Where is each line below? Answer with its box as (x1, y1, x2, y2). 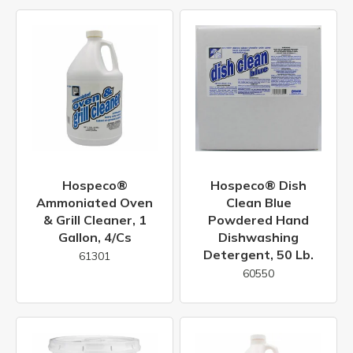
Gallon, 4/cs (58, 229, 132, 245)
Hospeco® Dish (210, 176, 307, 193)
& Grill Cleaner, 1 (43, 211, 147, 228)
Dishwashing (218, 229, 299, 245)
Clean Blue (225, 194, 292, 210)
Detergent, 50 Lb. (203, 246, 314, 262)
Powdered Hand (208, 211, 309, 228)
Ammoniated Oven (36, 194, 153, 210)
